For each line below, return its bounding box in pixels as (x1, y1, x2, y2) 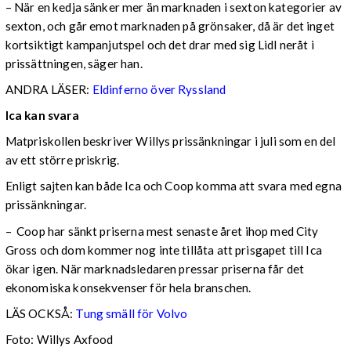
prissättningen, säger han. (5, 56, 145, 71)
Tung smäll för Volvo (75, 306, 188, 320)
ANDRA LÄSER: (5, 81, 92, 96)
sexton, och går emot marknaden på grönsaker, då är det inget (5, 18, 335, 33)
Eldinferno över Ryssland (92, 81, 229, 96)
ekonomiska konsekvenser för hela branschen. (5, 280, 251, 295)
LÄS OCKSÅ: (5, 306, 76, 320)
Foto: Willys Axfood (5, 331, 114, 346)
